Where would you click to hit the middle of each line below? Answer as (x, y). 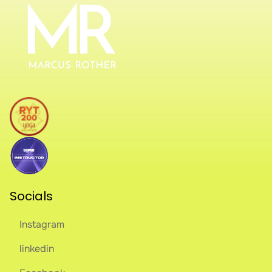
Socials (31, 196)
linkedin (37, 249)
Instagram (42, 224)
